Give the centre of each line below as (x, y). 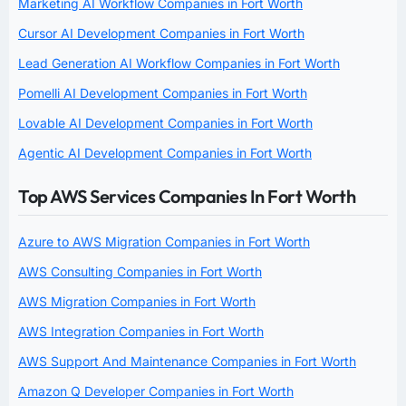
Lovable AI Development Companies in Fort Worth (165, 122)
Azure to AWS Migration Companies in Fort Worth (164, 241)
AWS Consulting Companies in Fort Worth (140, 271)
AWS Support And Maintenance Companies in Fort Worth (187, 361)
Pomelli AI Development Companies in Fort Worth (163, 92)
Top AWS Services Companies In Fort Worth (187, 196)
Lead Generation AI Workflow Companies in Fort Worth (179, 63)
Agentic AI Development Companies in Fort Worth (165, 152)
